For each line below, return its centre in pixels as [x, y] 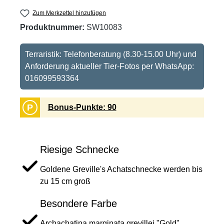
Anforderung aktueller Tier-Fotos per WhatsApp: [109, 66]
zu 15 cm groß [65, 181]
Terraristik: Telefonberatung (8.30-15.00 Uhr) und [111, 54]
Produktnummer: [53, 27]
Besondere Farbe [78, 204]
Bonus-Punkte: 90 [82, 107]
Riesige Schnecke [79, 150]
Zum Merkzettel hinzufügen [69, 13]
